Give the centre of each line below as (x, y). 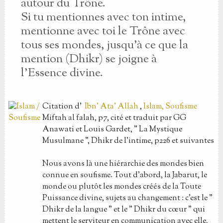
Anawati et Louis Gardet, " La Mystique (112, 130)
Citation (58, 107)
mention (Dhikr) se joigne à (89, 59)
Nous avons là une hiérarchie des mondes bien (123, 164)
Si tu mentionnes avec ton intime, (103, 17)
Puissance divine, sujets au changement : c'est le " (127, 198)
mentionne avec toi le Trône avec (103, 31)
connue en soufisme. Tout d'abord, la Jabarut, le (124, 175)
